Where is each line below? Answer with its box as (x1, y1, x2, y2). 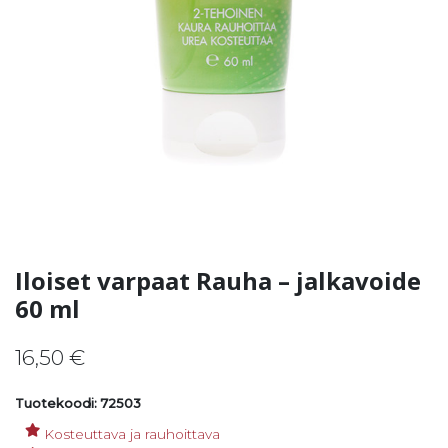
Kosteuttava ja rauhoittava (44, 425, 220, 442)
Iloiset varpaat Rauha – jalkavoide (15, 264, 421, 298)
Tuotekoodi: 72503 (15, 396, 141, 412)
